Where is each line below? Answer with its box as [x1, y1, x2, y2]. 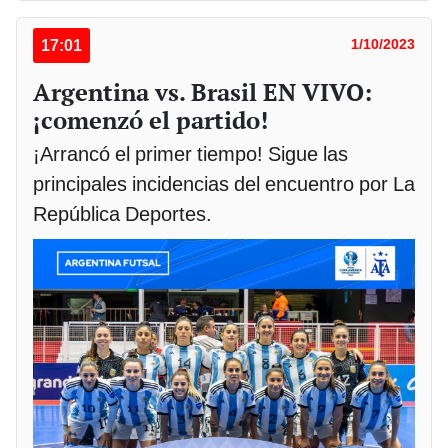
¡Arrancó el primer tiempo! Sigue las [33, 142, 348, 167]
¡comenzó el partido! [33, 104, 268, 137]
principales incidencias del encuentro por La [33, 172, 415, 197]
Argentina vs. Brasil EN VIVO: [33, 76, 372, 109]
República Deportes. [33, 202, 212, 227]
